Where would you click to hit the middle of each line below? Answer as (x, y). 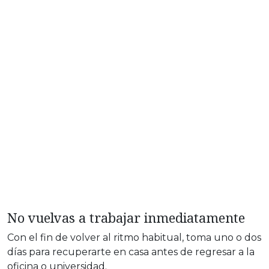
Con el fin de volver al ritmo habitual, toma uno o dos (134, 238)
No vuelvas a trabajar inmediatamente (126, 218)
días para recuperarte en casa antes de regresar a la (131, 252)
